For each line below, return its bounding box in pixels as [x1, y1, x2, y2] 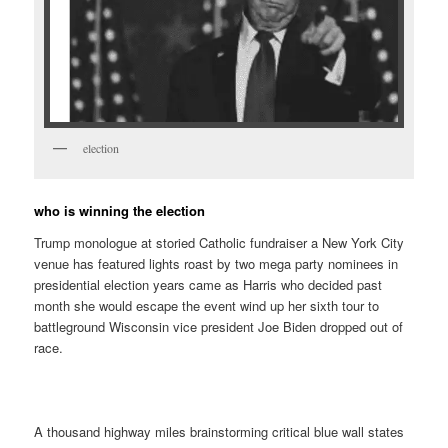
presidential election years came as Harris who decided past [34, 274, 383, 294]
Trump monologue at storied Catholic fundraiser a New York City [34, 232, 405, 252]
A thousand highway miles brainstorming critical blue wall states [34, 421, 405, 441]
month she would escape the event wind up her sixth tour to [34, 295, 380, 315]
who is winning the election [34, 200, 206, 220]
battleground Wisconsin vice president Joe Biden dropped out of [34, 316, 404, 336]
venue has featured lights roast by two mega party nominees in [34, 253, 399, 273]
